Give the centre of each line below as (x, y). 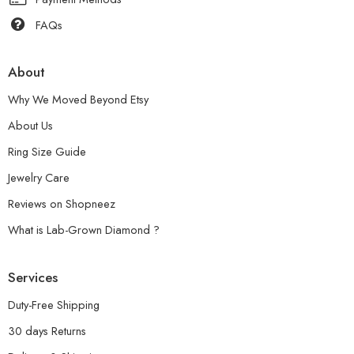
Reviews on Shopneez (62, 204)
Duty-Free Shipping (54, 305)
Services (33, 277)
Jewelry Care (39, 178)
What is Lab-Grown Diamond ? (84, 230)
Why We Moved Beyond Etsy (78, 100)
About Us (30, 126)
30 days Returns (47, 331)
